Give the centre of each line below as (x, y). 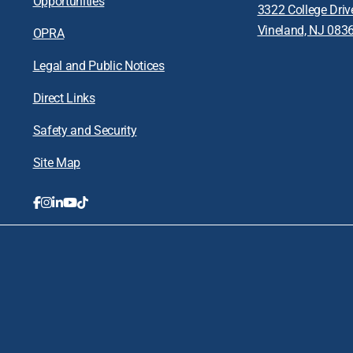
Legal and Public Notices (98, 65)
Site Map (56, 162)
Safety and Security (85, 129)
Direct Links (64, 97)
